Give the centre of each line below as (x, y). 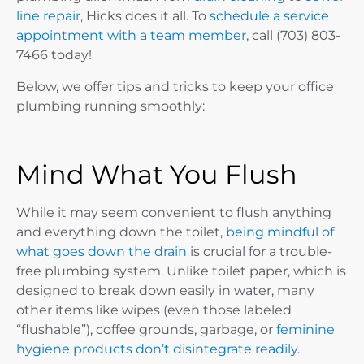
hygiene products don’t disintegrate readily (157, 349)
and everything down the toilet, (121, 232)
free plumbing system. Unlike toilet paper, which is (181, 271)
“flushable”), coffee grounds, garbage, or (146, 329)
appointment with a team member (131, 36)
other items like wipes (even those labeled (154, 310)
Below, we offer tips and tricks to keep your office (175, 86)
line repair (48, 16)
